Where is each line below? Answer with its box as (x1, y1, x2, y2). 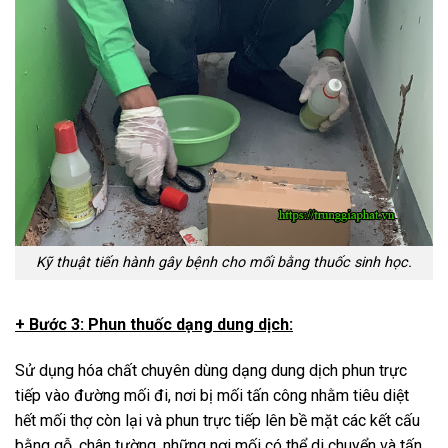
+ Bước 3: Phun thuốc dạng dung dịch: (15, 315, 293, 335)
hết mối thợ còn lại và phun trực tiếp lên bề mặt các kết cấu (15, 410, 420, 430)
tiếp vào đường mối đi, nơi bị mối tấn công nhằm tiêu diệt (15, 385, 409, 405)
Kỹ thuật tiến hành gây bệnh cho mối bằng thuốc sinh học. (36, 254, 412, 272)
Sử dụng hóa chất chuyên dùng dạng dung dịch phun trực (15, 360, 407, 380)
